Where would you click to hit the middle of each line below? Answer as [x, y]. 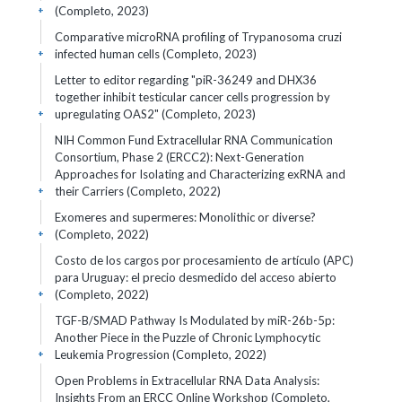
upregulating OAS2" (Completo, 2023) [155, 114]
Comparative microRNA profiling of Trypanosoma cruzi [198, 37]
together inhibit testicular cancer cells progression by [192, 97]
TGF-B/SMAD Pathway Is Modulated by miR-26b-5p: [195, 320]
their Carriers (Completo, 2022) [138, 191]
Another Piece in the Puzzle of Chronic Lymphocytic [188, 337]
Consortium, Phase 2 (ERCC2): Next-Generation [179, 157]
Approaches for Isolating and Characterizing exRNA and [200, 174]
